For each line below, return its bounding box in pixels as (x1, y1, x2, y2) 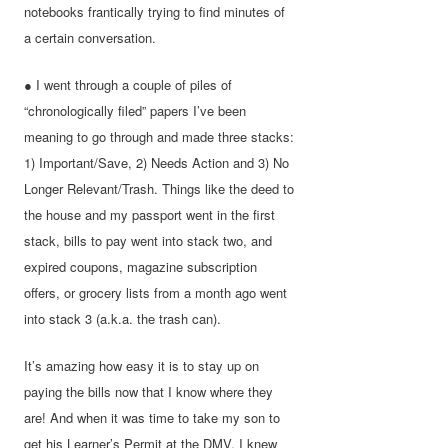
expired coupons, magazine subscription (24, 256, 258, 276)
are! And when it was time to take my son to (24, 407, 281, 427)
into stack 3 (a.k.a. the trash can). (24, 308, 222, 328)
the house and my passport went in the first (24, 204, 276, 224)
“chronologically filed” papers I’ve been (24, 100, 247, 120)
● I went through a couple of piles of (24, 74, 233, 94)
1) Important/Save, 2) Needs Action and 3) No (24, 152, 290, 172)
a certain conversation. (24, 27, 157, 47)
